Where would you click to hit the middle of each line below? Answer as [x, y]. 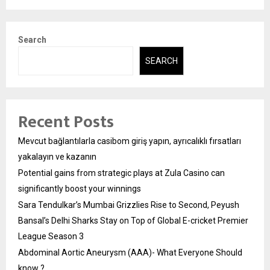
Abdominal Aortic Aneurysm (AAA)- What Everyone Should [130, 253]
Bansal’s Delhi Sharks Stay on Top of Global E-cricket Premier [133, 221]
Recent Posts [66, 122]
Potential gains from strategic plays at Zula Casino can [121, 173]
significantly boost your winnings [80, 189]
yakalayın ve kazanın [57, 157]
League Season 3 [51, 237]
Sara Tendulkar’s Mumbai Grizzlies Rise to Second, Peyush [129, 205]
